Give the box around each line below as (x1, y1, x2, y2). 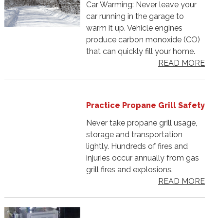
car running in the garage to (86, 12, 184, 21)
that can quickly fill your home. (86, 47, 195, 56)
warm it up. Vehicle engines (86, 23, 182, 33)
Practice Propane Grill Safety (86, 101, 205, 110)
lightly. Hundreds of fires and (86, 142, 188, 151)
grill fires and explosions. (86, 165, 173, 175)
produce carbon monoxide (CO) (86, 35, 200, 45)
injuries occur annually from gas (86, 153, 199, 163)
